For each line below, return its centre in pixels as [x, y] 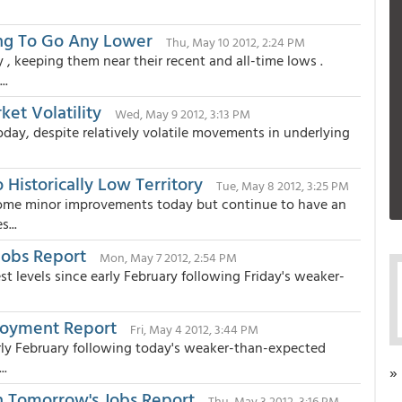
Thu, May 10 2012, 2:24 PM [236, 42]
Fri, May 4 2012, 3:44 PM [194, 329]
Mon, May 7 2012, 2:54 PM [168, 257]
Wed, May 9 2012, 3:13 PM [183, 114]
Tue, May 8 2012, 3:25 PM [283, 185]
